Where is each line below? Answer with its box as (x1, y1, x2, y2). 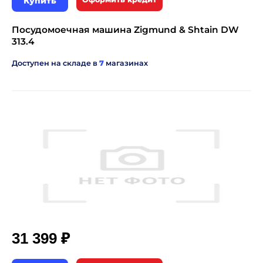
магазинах (104, 59, 148, 68)
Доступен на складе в (12, 59, 99, 68)
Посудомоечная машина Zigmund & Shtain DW (12, 24, 239, 35)
